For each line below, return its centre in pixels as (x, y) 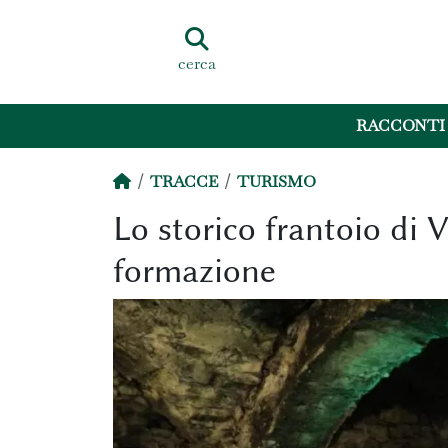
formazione (194, 271)
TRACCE (183, 181)
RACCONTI (401, 126)
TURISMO (276, 181)
